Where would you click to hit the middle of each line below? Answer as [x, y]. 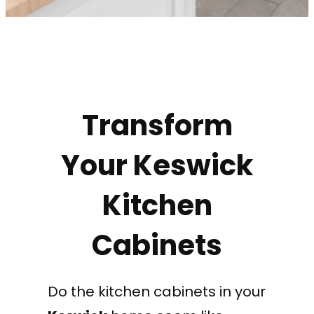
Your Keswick [157, 166]
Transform [157, 126]
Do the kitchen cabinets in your [157, 292]
